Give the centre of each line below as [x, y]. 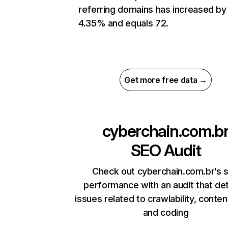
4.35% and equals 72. [123, 23]
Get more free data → [166, 80]
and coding [166, 213]
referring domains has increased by [152, 10]
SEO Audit [166, 151]
